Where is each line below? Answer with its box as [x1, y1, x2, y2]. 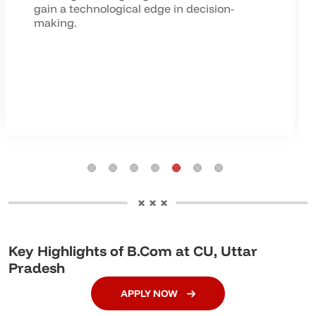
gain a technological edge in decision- [34, 1, 234, 16]
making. [34, 16, 77, 30]
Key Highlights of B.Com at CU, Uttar [8, 242, 257, 260]
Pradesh [8, 259, 65, 276]
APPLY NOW [121, 287, 180, 300]
